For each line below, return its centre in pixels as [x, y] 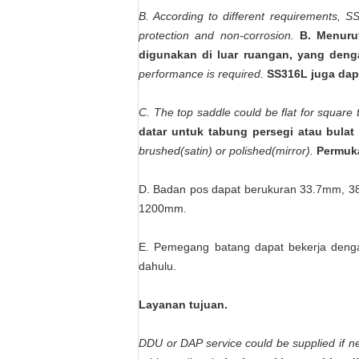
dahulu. [157, 266]
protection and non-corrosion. [216, 35]
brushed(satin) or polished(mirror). [226, 151]
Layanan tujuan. [183, 305]
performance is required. [201, 74]
